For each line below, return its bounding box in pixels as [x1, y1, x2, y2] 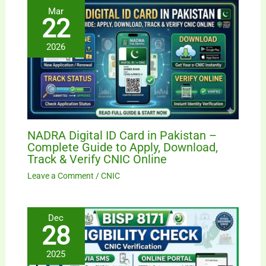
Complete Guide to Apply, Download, [27, 140, 218, 154]
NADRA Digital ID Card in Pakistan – [27, 128, 217, 142]
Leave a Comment [27, 170, 94, 180]
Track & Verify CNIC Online [27, 151, 167, 166]
